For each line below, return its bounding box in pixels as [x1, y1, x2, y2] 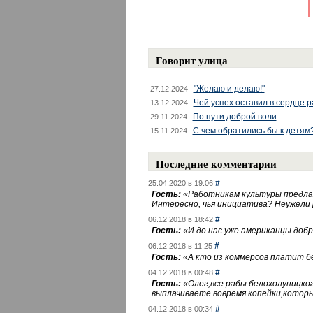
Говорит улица [155, 52, 228, 68]
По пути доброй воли [192, 112, 277, 122]
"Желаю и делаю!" [193, 84, 265, 94]
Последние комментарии [155, 156, 277, 171]
